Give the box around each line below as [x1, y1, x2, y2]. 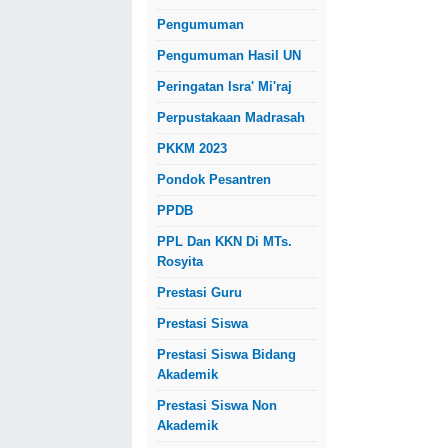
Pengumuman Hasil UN [157, 48, 301, 63]
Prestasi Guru [157, 285, 242, 300]
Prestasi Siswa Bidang [157, 347, 296, 362]
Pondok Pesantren [157, 172, 271, 187]
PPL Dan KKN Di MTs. [157, 234, 292, 249]
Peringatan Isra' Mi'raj [157, 79, 292, 94]
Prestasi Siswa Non [157, 398, 277, 413]
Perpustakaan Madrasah [157, 110, 305, 125]
